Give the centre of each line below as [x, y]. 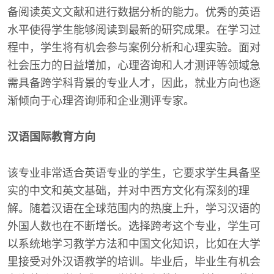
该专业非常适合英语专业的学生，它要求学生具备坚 [134, 173]
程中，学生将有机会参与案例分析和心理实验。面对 [134, 48]
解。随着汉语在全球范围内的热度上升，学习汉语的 [134, 209]
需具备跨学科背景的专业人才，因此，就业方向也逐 [134, 83]
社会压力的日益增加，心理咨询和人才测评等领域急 [134, 65]
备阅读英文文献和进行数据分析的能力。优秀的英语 [134, 12]
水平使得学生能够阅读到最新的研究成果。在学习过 [134, 30]
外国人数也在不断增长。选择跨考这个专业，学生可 [134, 226]
